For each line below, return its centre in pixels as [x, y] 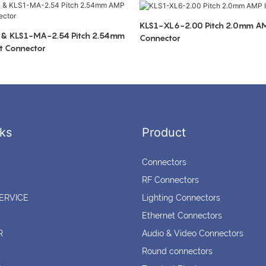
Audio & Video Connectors [193, 234]
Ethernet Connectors [182, 216]
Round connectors [177, 251]
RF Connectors [170, 180]
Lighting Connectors [181, 198]
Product [164, 133]
